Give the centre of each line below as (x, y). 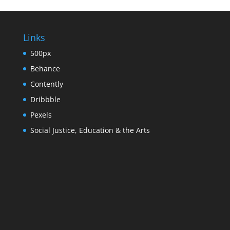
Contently (46, 84)
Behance (45, 69)
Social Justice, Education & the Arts (90, 130)
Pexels (41, 115)
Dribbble (45, 99)
